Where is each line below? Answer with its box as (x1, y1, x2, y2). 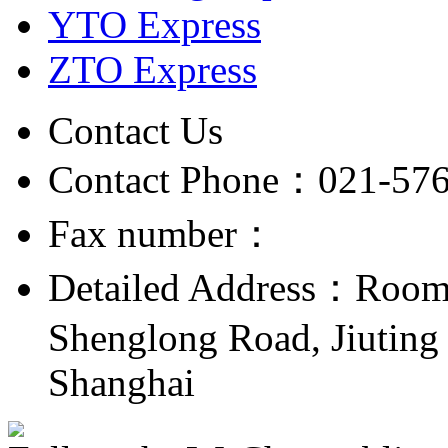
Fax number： (48, 211, 276, 255)
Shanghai (48, 360, 195, 404)
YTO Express (48, 2, 261, 46)
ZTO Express (48, 47, 257, 91)
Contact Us (48, 108, 223, 152)
